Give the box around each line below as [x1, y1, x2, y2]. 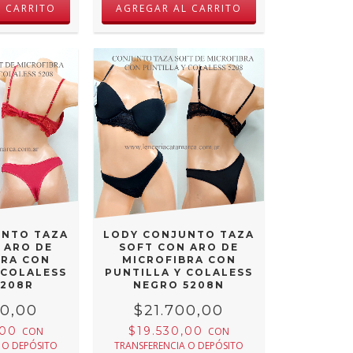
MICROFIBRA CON [121, 253, 236, 266]
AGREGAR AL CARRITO [116, 2, 243, 16]
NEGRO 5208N [133, 278, 225, 291]
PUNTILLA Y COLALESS [105, 266, 254, 278]
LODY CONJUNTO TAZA [103, 228, 255, 240]
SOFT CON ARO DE [119, 240, 240, 253]
